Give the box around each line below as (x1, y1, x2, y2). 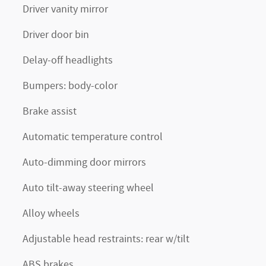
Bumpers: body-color (23, 79, 118, 93)
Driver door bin (23, 28, 89, 42)
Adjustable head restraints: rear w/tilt (23, 232, 189, 246)
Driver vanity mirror (23, 2, 108, 17)
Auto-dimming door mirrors (23, 156, 146, 170)
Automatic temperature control (23, 130, 163, 144)
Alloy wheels (23, 207, 80, 221)
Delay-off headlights (23, 53, 113, 68)
